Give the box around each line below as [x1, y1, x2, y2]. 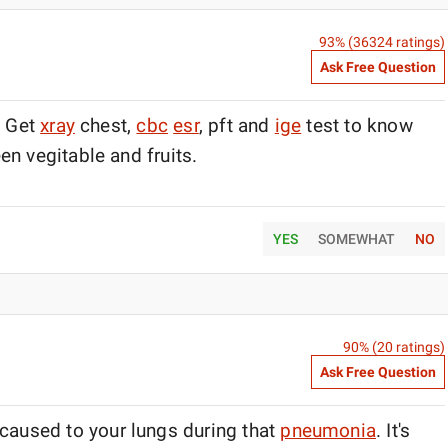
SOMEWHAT [317, 231, 395, 247]
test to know [301, 114, 413, 137]
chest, [74, 114, 137, 137]
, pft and [198, 114, 275, 137]
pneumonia [280, 419, 377, 442]
